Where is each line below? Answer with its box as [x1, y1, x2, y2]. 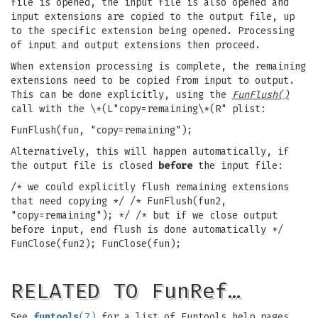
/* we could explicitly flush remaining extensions [11, 181, 289, 193]
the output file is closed [11, 160, 158, 172]
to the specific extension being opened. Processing [11, 25, 295, 37]
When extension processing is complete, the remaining [11, 60, 306, 72]
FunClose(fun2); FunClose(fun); [11, 238, 181, 250]
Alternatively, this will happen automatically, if [11, 146, 289, 158]
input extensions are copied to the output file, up [11, 11, 295, 23]
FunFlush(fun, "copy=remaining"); [11, 124, 192, 136]
